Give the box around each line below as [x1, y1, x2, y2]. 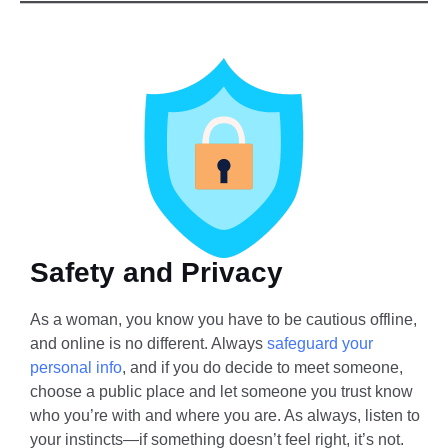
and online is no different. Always [30, 334, 267, 352]
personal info [30, 358, 122, 376]
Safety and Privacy [30, 256, 283, 288]
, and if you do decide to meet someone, [122, 358, 403, 376]
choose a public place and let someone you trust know [30, 382, 413, 400]
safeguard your [267, 334, 373, 352]
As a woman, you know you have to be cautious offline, [30, 310, 417, 328]
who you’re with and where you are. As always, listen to [30, 406, 420, 424]
